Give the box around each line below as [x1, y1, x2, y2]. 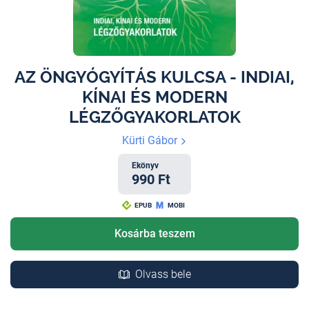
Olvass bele [134, 268, 191, 281]
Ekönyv [132, 161, 159, 171]
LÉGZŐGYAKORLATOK [68, 107, 241, 128]
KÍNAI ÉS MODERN [81, 87, 228, 108]
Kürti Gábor [122, 134, 180, 148]
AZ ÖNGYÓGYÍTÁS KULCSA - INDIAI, [14, 67, 295, 88]
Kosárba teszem [114, 227, 195, 241]
